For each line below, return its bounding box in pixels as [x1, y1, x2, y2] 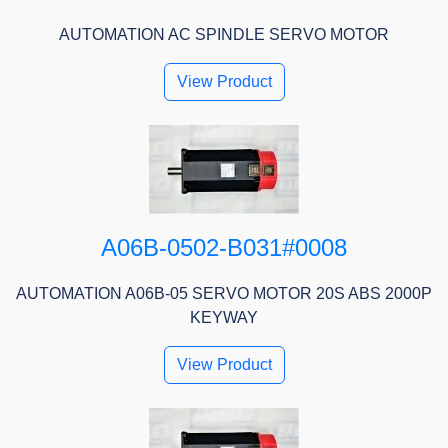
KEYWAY [190, 309, 258, 327]
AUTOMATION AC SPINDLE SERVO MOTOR [59, 26, 389, 44]
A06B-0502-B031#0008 [101, 234, 347, 262]
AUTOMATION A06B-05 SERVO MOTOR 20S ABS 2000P [16, 285, 432, 303]
